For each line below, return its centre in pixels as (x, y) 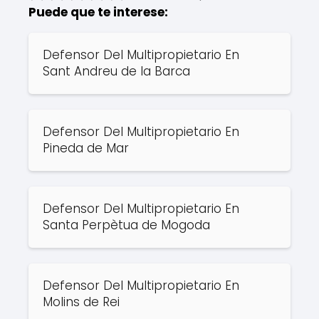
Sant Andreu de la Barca (116, 71)
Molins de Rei (81, 302)
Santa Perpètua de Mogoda (126, 225)
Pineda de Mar (86, 148)
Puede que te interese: (98, 12)
